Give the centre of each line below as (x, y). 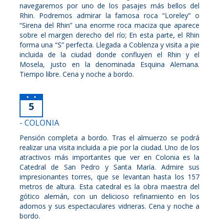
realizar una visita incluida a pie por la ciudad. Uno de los (109, 147)
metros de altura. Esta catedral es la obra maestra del (109, 186)
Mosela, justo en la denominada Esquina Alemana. (109, 64)
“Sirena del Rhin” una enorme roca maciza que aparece (109, 25)
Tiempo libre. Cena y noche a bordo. (77, 74)
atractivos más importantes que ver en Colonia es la (109, 157)
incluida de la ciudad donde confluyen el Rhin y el (109, 54)
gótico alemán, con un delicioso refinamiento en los (109, 196)
